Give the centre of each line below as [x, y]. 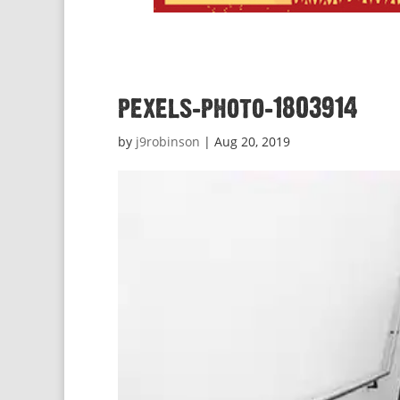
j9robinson [168, 142]
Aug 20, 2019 [252, 142]
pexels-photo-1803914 [238, 108]
